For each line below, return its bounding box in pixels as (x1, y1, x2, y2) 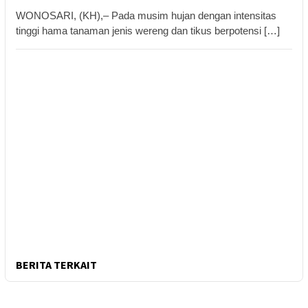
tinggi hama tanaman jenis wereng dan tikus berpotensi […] (16, 24, 280, 36)
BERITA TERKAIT (16, 257, 97, 272)
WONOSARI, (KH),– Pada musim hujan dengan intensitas (16, 9, 276, 21)
